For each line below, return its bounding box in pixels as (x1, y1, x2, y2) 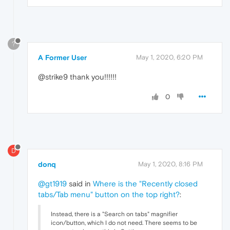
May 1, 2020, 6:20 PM (136, 53, 203, 62)
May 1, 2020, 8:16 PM (138, 160, 203, 168)
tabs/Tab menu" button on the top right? (38, 190, 180, 199)
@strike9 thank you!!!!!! (38, 72, 117, 82)
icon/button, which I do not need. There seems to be (51, 219, 197, 227)
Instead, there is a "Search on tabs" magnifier (51, 210, 178, 218)
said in (67, 179, 93, 188)
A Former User (38, 53, 87, 62)
